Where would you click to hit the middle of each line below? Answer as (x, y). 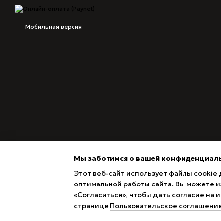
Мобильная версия (53, 27)
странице (92, 206)
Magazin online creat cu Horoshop (62, 203)
